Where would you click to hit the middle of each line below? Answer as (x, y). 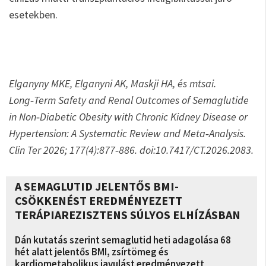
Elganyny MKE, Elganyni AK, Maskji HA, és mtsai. (113, 83)
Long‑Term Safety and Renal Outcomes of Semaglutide (129, 100)
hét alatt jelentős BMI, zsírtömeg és (92, 252)
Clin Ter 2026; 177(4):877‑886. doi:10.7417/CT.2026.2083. (131, 150)
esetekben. (33, 15)
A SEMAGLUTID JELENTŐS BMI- (97, 186)
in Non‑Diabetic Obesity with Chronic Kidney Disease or (128, 117)
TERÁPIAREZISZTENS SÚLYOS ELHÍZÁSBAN (128, 215)
